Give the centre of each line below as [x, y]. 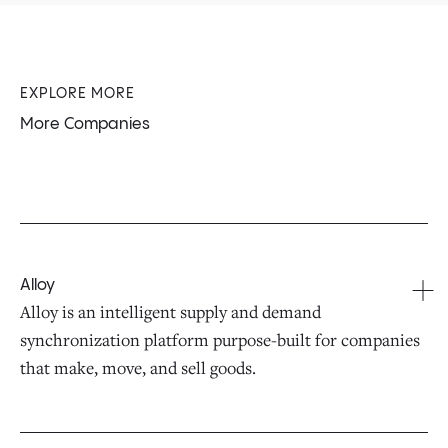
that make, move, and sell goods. [138, 367]
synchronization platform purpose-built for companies [220, 339]
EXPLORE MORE [77, 93]
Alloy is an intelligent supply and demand [170, 311]
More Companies [85, 124]
